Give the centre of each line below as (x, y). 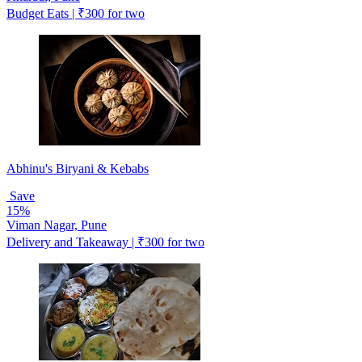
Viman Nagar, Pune (57, 225)
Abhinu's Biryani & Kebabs (78, 168)
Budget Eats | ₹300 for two (76, 13)
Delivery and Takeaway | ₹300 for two (105, 242)
